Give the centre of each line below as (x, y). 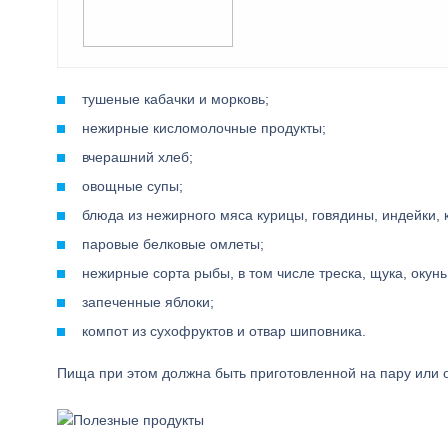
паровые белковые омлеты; (173, 244)
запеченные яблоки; (148, 302)
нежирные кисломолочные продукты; (204, 128)
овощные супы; (132, 186)
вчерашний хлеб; (137, 157)
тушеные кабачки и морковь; (175, 99)
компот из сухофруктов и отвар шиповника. (224, 331)
